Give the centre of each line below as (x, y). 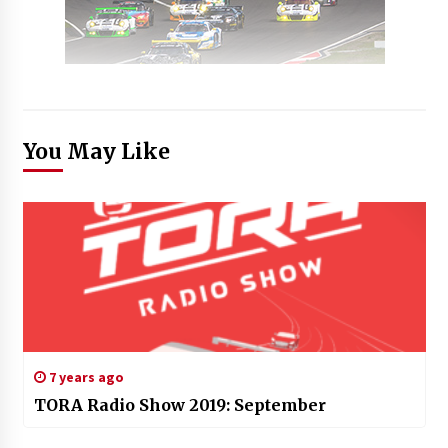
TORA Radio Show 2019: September (179, 404)
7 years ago (84, 376)
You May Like (96, 151)
